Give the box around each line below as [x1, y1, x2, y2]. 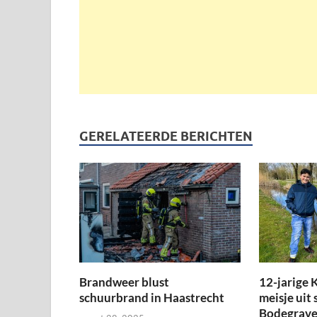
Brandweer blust [79, 275, 169, 290]
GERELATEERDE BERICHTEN [79, 129, 253, 144]
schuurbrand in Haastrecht [79, 290, 224, 306]
